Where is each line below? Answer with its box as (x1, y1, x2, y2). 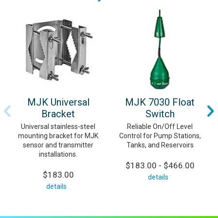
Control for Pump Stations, (119, 132, 201, 140)
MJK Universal (27, 96, 90, 109)
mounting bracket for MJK (18, 132, 98, 140)
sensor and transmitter (23, 141, 93, 149)
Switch (145, 108, 175, 120)
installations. (39, 150, 77, 159)
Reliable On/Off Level (127, 123, 193, 131)
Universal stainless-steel (21, 123, 95, 131)
